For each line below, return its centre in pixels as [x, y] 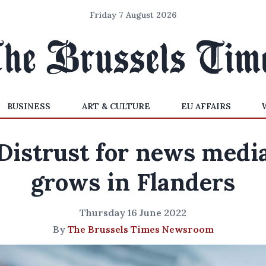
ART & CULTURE [116, 106]
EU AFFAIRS [206, 106]
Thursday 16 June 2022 [133, 213]
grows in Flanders [133, 182]
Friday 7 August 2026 [133, 15]
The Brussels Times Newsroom [140, 229]
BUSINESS [29, 106]
